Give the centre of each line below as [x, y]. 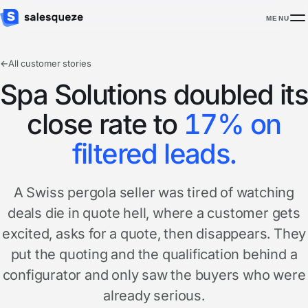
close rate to [106, 124]
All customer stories [50, 63]
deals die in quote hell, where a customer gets [154, 213]
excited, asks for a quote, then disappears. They [154, 234]
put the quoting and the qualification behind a [154, 254]
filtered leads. [154, 154]
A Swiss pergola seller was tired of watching [154, 192]
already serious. [154, 296]
